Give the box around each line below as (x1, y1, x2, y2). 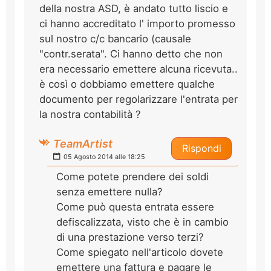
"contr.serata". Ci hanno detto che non (39, 47, 223, 60)
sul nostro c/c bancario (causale (39, 32, 191, 45)
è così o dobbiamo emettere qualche (39, 77, 215, 90)
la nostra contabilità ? (39, 108, 141, 120)
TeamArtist (53, 137, 113, 150)
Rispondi (181, 142, 221, 154)
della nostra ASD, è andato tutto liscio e (39, 2, 228, 15)
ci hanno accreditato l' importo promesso (39, 17, 235, 30)
